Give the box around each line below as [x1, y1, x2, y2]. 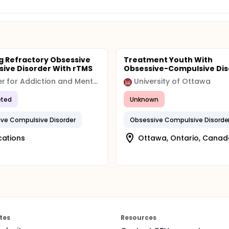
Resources [121, 213, 156, 222]
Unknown [130, 95, 159, 104]
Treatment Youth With [124, 55, 213, 65]
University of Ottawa [134, 76, 211, 86]
